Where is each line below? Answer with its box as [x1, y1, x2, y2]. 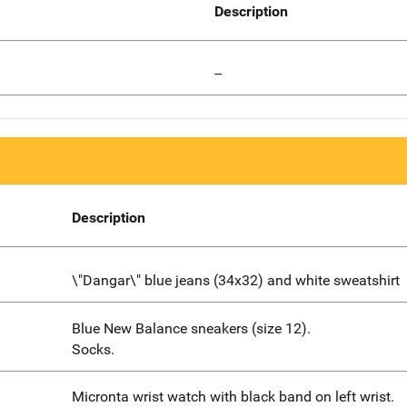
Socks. [71, 340, 114, 358]
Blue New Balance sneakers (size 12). [71, 319, 311, 337]
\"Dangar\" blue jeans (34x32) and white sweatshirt [71, 271, 400, 289]
